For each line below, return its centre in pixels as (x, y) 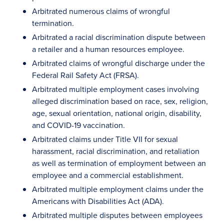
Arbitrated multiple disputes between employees (117, 215)
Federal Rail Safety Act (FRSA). (85, 75)
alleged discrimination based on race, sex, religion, (120, 101)
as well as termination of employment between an (119, 163)
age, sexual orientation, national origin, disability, (117, 113)
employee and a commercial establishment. (108, 175)
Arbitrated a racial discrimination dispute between (119, 37)
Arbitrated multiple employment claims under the (118, 189)
